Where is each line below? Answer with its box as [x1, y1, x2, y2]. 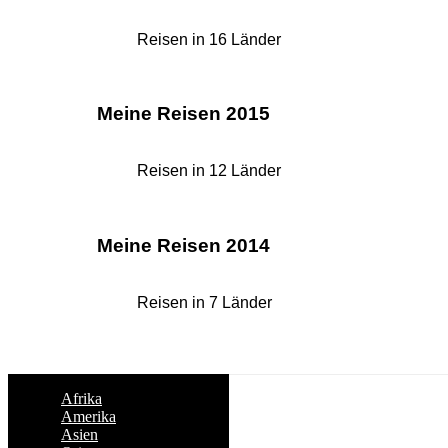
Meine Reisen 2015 [97, 103, 270, 125]
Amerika [61, 407, 116, 425]
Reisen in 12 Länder [137, 162, 281, 180]
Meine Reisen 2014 [97, 234, 270, 256]
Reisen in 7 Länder [137, 293, 272, 311]
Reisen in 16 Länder [137, 30, 281, 48]
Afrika [61, 389, 102, 407]
